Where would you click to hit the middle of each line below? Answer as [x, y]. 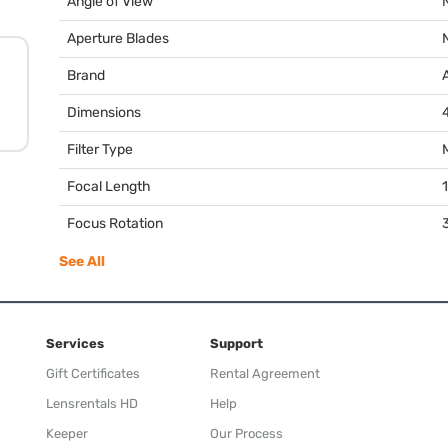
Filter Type [100, 149]
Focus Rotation [115, 223]
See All [82, 261]
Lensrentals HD [92, 403]
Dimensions [104, 112]
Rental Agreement [265, 373]
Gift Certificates [93, 373]
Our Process [246, 433]
